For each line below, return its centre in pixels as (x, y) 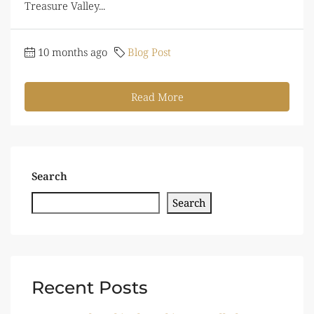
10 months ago (73, 52)
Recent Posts (90, 287)
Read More (157, 96)
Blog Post (149, 52)
